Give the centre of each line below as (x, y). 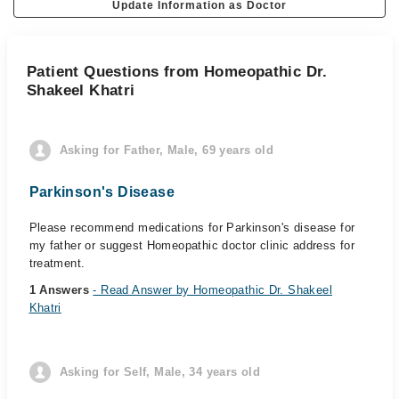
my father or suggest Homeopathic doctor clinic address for (192, 245)
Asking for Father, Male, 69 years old (166, 150)
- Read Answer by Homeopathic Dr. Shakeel (213, 290)
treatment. (57, 263)
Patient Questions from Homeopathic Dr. (177, 72)
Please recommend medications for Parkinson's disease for (192, 228)
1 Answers (61, 290)
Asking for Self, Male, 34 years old (160, 372)
